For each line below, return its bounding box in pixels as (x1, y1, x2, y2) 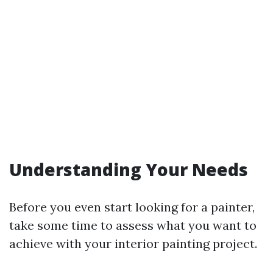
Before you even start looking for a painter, (9, 199, 255, 214)
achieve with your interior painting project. (9, 236, 257, 251)
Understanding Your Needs (9, 158, 248, 181)
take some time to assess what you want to (9, 218, 257, 233)
